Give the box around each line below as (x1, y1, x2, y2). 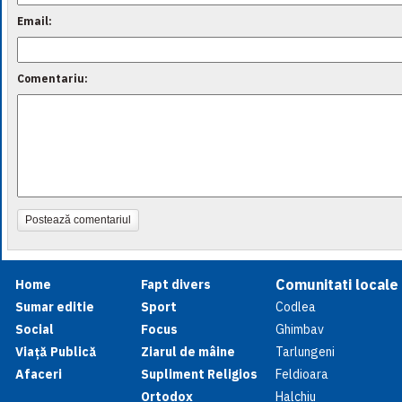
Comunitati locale (275, 275, 398, 293)
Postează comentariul (25, 214, 131, 226)
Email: (17, 14, 52, 28)
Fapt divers (141, 276, 211, 293)
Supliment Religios (141, 366, 258, 382)
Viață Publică (15, 344, 97, 360)
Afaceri (15, 366, 62, 382)
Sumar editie (15, 299, 94, 315)
